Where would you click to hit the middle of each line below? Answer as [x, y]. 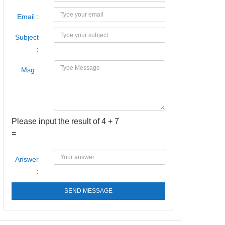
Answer [27, 159]
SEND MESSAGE [88, 191]
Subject [27, 37]
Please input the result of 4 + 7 [65, 121]
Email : [28, 17]
